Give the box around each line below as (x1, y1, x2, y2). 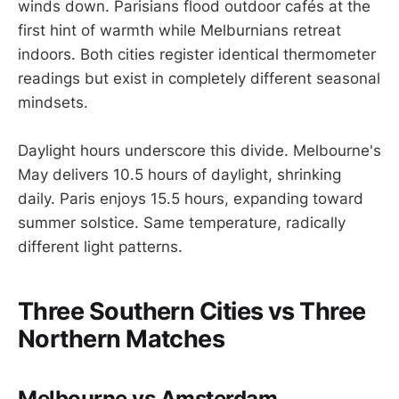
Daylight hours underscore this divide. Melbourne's (18, 141, 381, 159)
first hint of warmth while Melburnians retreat (18, 20, 341, 39)
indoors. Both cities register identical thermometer (18, 45, 376, 63)
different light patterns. (18, 237, 183, 256)
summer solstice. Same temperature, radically (18, 213, 346, 232)
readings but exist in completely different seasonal (18, 69, 380, 87)
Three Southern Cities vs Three (18, 297, 366, 327)
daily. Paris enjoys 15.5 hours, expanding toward (18, 189, 363, 208)
